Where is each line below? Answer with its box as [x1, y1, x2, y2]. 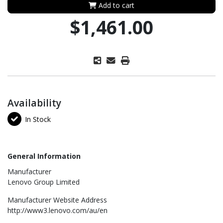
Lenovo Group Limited [7, 177, 80, 187]
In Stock [25, 114, 51, 124]
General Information [7, 151, 81, 161]
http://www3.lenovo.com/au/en [7, 206, 108, 216]
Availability [7, 96, 61, 110]
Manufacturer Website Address [7, 195, 107, 205]
